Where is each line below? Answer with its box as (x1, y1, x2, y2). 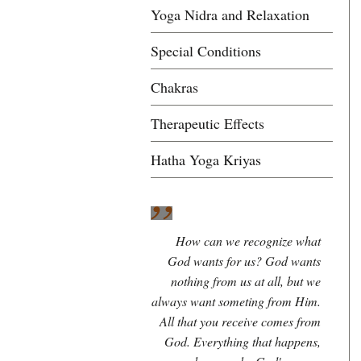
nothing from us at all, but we (171, 272, 321, 289)
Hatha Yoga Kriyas (151, 150, 261, 169)
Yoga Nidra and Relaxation (151, 5, 309, 24)
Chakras (151, 77, 198, 97)
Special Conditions (151, 41, 261, 60)
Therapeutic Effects (151, 114, 264, 133)
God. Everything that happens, (164, 333, 321, 350)
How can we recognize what (176, 232, 321, 249)
